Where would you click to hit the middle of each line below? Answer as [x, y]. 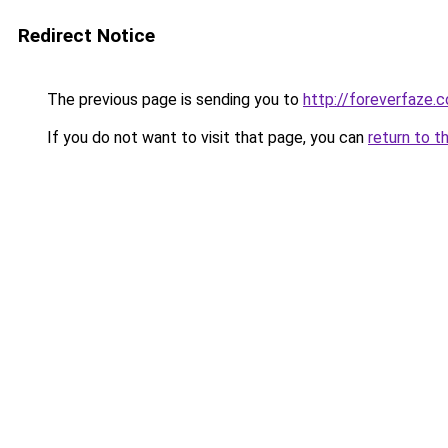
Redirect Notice [86, 35]
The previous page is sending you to [173, 99]
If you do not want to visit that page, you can [205, 137]
